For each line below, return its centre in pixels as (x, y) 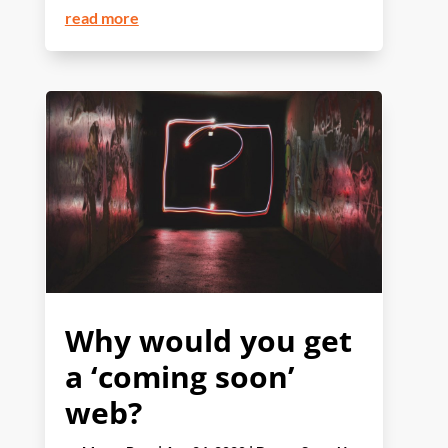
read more (101, 18)
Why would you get (208, 340)
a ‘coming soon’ (179, 376)
